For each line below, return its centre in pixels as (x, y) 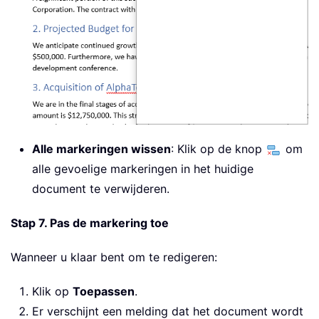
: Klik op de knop (218, 149)
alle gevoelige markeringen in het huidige (143, 169)
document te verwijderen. (101, 189)
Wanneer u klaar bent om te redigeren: (114, 257)
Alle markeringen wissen (101, 149)
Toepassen (104, 292)
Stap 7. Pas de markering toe (90, 223)
